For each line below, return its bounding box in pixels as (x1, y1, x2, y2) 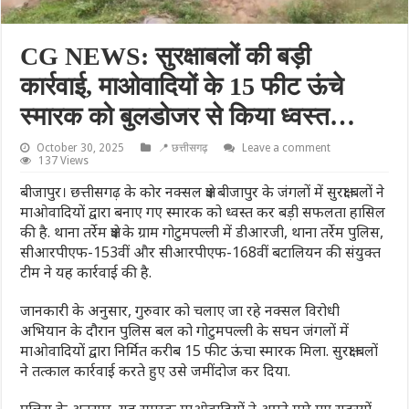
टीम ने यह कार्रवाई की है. (20, 261, 152, 282)
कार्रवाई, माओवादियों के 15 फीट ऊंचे (20, 71, 344, 100)
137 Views (38, 153, 89, 167)
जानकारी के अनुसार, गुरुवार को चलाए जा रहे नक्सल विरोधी (20, 299, 341, 320)
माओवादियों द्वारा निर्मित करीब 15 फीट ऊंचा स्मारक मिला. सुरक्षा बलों (20, 340, 379, 361)
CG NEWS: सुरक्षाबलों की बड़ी (20, 41, 311, 70)
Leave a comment (242, 141, 331, 154)
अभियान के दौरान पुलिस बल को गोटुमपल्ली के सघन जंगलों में (20, 320, 350, 341)
